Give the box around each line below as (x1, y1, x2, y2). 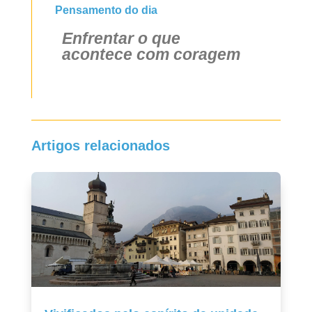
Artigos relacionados (31, 138, 170, 154)
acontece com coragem (61, 45, 240, 63)
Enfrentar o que (61, 29, 180, 47)
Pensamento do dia (55, 3, 158, 16)
